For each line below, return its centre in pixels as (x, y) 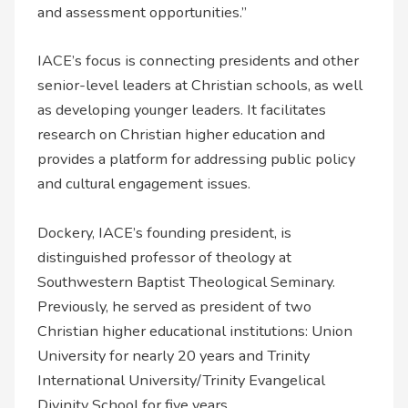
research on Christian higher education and (182, 135)
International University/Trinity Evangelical (182, 380)
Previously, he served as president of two (175, 306)
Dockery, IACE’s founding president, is (165, 232)
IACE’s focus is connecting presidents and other (199, 61)
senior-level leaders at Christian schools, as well (200, 86)
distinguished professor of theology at (165, 257)
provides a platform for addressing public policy (197, 159)
